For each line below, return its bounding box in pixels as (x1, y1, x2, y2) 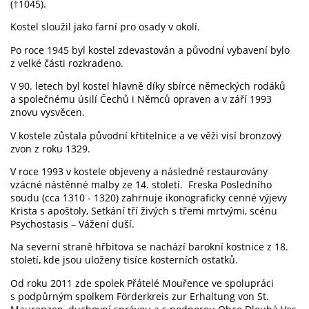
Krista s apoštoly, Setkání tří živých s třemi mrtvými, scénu (10, 203, 277, 217)
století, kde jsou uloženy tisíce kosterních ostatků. (10, 253, 238, 267)
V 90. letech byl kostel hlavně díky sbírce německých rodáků (10, 79, 286, 93)
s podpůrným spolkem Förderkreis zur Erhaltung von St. (10, 289, 269, 303)
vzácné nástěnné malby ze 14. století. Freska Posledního (10, 177, 272, 191)
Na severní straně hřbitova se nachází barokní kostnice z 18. (10, 240, 288, 254)
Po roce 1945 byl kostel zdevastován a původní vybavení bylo (10, 43, 290, 57)
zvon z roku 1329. (10, 141, 96, 155)
